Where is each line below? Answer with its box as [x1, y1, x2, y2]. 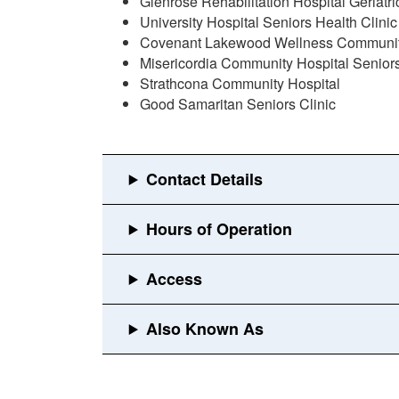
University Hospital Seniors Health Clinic [140, 12, 397, 32]
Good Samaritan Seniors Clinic [140, 94, 336, 114]
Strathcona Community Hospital [140, 73, 340, 94]
